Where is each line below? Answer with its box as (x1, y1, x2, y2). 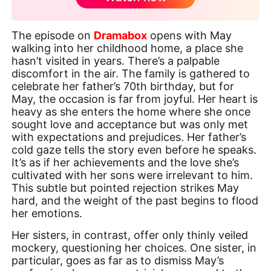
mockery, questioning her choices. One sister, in (11, 241, 257, 254)
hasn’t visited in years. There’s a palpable (11, 54, 220, 68)
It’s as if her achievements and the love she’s (11, 156, 240, 169)
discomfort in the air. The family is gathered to (11, 67, 250, 80)
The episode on (11, 29, 94, 42)
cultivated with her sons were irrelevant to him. (11, 169, 253, 182)
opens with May (147, 29, 232, 42)
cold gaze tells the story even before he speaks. (11, 143, 257, 157)
